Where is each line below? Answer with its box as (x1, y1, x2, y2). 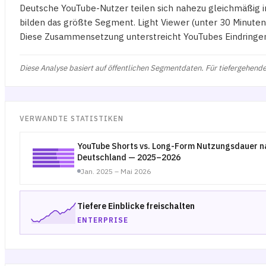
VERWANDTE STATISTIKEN (20, 113, 124, 123)
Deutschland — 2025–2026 (77, 151, 180, 163)
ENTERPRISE (77, 215, 128, 224)
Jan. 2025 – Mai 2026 (81, 166, 151, 176)
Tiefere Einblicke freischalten (77, 200, 195, 211)
